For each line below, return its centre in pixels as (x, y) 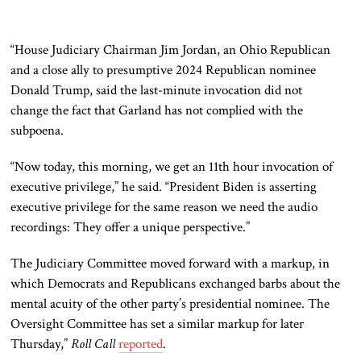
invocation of (296, 167)
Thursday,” (41, 344)
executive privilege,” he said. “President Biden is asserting (164, 187)
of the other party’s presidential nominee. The (207, 304)
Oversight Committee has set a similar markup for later (158, 324)
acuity (67, 304)
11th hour (234, 167)
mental (31, 304)
